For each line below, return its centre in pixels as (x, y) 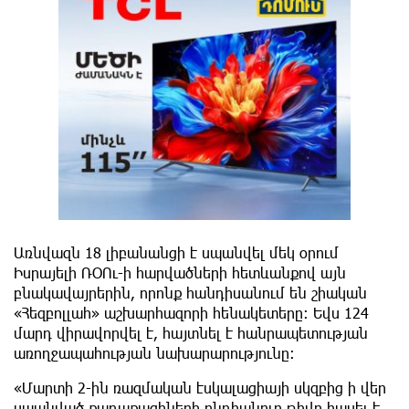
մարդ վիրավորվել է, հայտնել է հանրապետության (191, 332)
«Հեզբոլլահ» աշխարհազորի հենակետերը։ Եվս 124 (191, 312)
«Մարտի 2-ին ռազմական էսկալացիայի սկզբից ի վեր (200, 387)
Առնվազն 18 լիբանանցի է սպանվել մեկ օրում (176, 252)
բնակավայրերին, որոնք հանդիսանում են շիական (190, 292)
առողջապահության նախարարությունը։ (154, 352)
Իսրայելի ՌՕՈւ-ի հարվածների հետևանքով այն (180, 272)
